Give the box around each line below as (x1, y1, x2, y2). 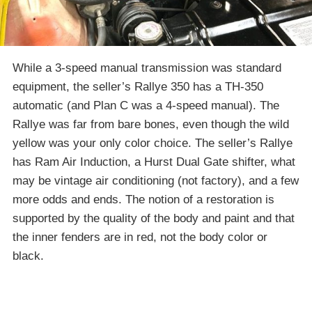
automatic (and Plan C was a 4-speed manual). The (13, 98, 279, 112)
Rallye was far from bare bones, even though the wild (13, 117, 289, 131)
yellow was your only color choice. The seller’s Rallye (13, 136, 292, 150)
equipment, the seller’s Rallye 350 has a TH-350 (13, 79, 263, 93)
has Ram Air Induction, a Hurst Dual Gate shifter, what (13, 155, 295, 169)
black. (13, 249, 44, 263)
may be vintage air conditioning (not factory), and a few (13, 173, 299, 187)
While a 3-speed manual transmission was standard (13, 61, 281, 75)
